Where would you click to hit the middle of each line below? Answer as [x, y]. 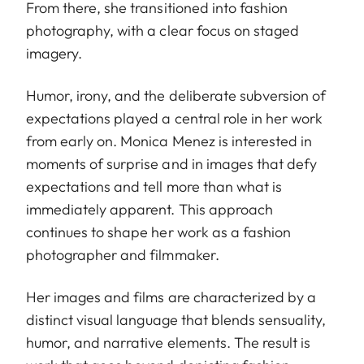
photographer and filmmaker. [123, 254]
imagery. [54, 53]
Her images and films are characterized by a [171, 297]
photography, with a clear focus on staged [163, 30]
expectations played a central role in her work [175, 118]
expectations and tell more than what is [154, 186]
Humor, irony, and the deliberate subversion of [176, 95]
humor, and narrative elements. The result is [169, 342]
